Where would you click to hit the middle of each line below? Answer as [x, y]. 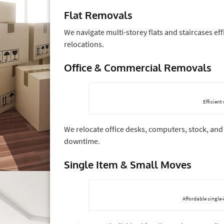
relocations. [84, 44]
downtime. [82, 141]
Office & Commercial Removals [138, 67]
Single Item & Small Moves [128, 164]
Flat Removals [98, 15]
